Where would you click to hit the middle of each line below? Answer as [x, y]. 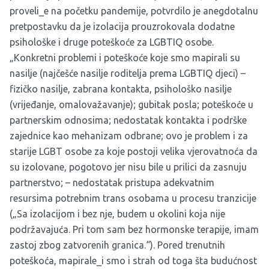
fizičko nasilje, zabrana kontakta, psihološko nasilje [121, 89]
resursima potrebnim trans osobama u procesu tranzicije [133, 198]
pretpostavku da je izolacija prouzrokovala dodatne [122, 27]
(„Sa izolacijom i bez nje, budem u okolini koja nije [117, 214]
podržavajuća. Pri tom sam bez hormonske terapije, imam [134, 230]
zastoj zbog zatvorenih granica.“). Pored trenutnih [117, 245]
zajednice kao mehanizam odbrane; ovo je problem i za [129, 136]
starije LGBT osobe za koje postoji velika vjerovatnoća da [134, 152]
